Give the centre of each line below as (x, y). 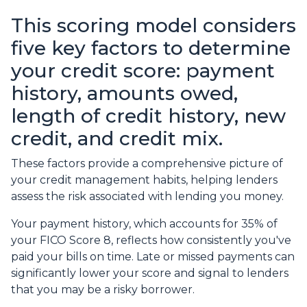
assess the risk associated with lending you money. (147, 197)
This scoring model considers (153, 26)
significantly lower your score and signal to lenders (150, 273)
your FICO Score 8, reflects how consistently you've (151, 241)
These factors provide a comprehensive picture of (147, 164)
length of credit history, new (148, 116)
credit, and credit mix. (117, 139)
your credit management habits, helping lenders (144, 180)
